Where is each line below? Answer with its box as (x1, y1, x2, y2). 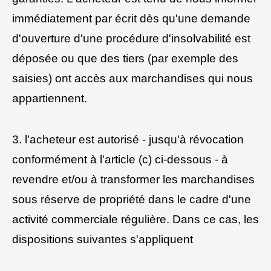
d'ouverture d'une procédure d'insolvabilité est (12, 31, 250, 45)
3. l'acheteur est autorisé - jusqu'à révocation (12, 133, 244, 146)
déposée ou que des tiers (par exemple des (12, 51, 238, 65)
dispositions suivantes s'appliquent (12, 233, 193, 246)
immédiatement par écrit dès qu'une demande (12, 11, 250, 25)
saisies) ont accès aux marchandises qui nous (12, 71, 253, 85)
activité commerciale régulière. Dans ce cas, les (12, 213, 259, 226)
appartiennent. (12, 91, 87, 105)
